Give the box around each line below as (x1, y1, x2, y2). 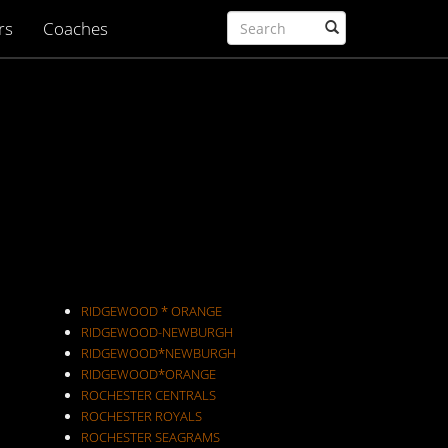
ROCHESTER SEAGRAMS (80, 428, 220, 446)
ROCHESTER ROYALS (80, 407, 202, 425)
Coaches (43, 17, 108, 40)
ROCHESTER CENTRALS (80, 386, 216, 404)
